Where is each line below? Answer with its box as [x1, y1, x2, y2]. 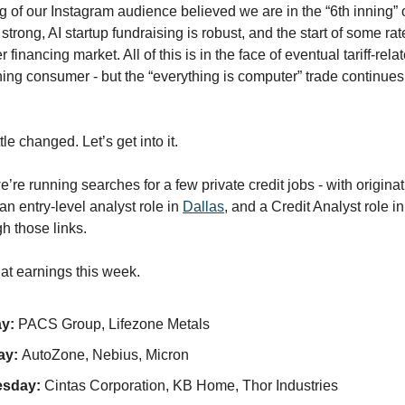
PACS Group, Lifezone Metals [14, 316, 210, 333]
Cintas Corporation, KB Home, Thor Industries [41, 378, 338, 394]
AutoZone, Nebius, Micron [22, 347, 189, 363]
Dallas [183, 199, 224, 215]
